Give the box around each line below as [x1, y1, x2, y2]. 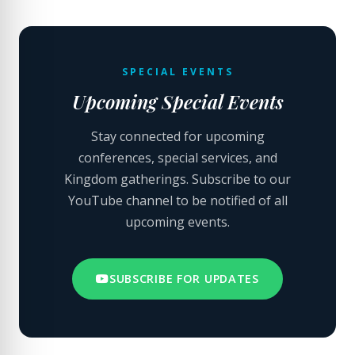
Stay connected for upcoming [90, 128, 265, 145]
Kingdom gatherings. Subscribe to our [64, 170, 291, 188]
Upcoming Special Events [71, 89, 284, 114]
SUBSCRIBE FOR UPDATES [109, 271, 259, 286]
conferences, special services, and [78, 149, 277, 166]
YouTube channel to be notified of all [67, 192, 288, 209]
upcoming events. [125, 213, 230, 231]
